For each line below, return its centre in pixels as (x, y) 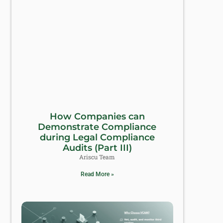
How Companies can (97, 117)
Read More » (97, 174)
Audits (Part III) (97, 148)
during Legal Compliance (97, 138)
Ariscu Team (97, 157)
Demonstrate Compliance (97, 127)
